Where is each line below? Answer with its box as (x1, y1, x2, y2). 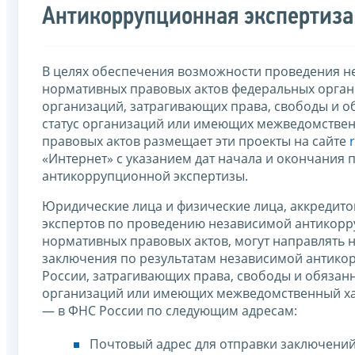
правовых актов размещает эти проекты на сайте (42, 132, 349, 150)
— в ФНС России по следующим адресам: (42, 301, 297, 319)
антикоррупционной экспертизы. (42, 166, 248, 185)
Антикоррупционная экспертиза (42, 4, 353, 30)
